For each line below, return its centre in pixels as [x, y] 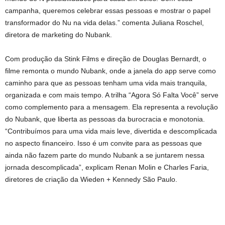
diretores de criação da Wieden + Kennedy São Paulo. [91, 179]
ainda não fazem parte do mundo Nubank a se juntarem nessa [105, 155]
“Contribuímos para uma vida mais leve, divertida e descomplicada [111, 131]
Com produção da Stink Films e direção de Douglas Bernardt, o [106, 59]
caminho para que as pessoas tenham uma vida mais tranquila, [106, 83]
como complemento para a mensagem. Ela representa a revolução [111, 107]
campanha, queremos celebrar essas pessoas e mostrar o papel [108, 10]
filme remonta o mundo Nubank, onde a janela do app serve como [110, 71]
